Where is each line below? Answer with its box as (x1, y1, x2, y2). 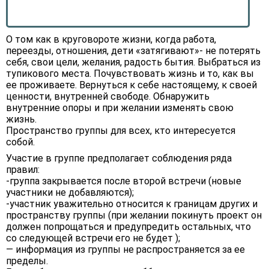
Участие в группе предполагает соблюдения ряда (6, 153, 232, 164)
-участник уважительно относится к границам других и (6, 198, 258, 210)
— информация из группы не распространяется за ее (6, 244, 245, 255)
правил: (6, 164, 40, 175)
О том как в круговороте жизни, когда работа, (6, 34, 216, 45)
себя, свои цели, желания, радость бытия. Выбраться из (6, 56, 261, 68)
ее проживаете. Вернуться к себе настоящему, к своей (6, 79, 257, 91)
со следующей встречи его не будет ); (6, 232, 180, 244)
